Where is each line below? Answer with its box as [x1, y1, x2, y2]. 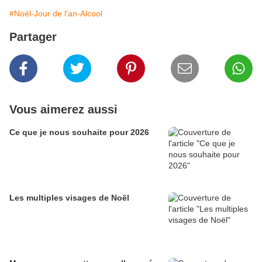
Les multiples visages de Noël [9, 193, 129, 203]
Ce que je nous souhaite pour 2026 [9, 127, 149, 137]
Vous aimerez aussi [9, 103, 118, 116]
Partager [9, 30, 57, 44]
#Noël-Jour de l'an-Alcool [9, 9, 102, 19]
